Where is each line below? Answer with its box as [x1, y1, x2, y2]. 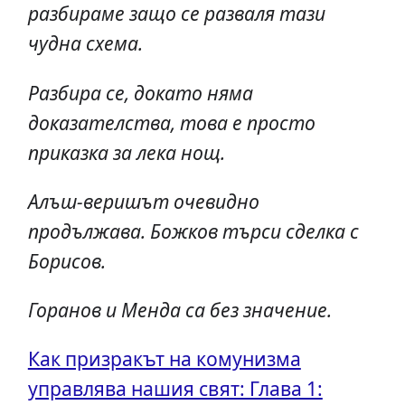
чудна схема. [27, 30, 143, 57]
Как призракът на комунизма [27, 344, 301, 372]
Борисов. [27, 247, 106, 274]
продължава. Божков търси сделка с [27, 217, 359, 244]
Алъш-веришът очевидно [27, 187, 259, 214]
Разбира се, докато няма [27, 79, 253, 106]
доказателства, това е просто [27, 108, 316, 136]
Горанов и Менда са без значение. [27, 296, 332, 323]
